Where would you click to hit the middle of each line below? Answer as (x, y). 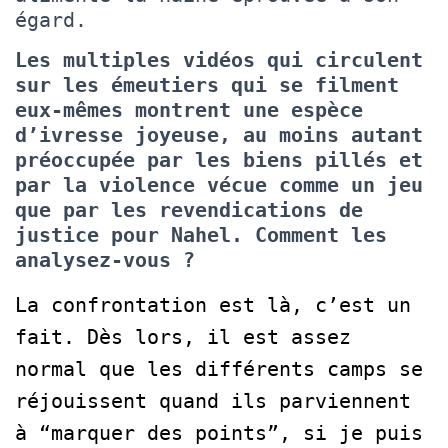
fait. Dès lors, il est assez (183, 336)
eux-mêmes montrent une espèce (189, 109)
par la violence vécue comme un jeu (219, 184)
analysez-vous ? (105, 259)
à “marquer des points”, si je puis (219, 432)
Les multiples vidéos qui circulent (219, 59)
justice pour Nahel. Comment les (201, 234)
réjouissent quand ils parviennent (213, 400)
